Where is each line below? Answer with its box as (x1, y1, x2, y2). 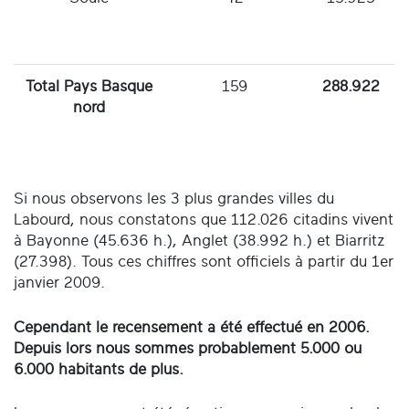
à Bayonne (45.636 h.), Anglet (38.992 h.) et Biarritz (14, 233, 385, 249)
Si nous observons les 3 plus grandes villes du (14, 191, 334, 207)
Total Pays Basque (25, 79, 152, 95)
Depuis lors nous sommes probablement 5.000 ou (14, 340, 362, 356)
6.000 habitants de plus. (14, 361, 184, 377)
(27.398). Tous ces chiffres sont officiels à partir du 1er (14, 254, 393, 270)
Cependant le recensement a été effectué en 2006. (14, 319, 370, 335)
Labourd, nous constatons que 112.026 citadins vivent (14, 212, 393, 228)
